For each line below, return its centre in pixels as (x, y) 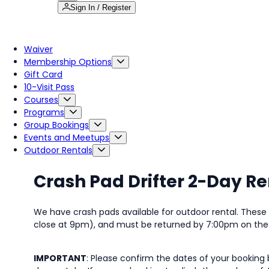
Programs (44, 112)
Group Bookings (56, 125)
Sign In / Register (101, 8)
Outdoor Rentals (58, 150)
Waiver (38, 49)
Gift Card (43, 74)
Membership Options (68, 62)
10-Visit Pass (49, 87)
